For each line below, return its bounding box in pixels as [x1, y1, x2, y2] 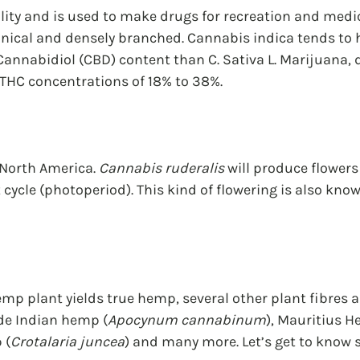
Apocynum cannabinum [108, 311, 266, 329]
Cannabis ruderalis [99, 159, 224, 178]
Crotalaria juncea [10, 333, 125, 351]
